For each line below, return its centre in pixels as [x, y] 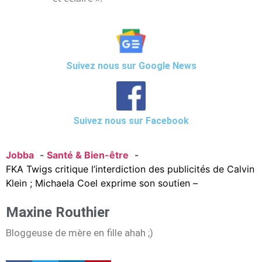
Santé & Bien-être [88, 155]
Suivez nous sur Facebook [131, 121]
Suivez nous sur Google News [131, 65]
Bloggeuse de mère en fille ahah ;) [80, 233]
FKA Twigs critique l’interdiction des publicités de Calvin [130, 169]
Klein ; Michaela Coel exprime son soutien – [102, 183]
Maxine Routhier [58, 213]
